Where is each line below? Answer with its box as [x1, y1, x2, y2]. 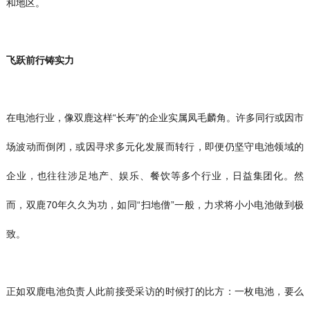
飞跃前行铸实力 [6, 54, 74, 66]
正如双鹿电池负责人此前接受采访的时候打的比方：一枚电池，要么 [6, 285, 304, 297]
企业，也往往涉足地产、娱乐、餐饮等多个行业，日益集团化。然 [6, 170, 304, 181]
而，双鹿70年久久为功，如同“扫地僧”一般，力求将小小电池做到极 [6, 199, 304, 210]
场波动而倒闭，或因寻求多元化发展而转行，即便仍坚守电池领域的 [6, 140, 304, 152]
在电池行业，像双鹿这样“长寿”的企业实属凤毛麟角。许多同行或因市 [6, 111, 304, 123]
